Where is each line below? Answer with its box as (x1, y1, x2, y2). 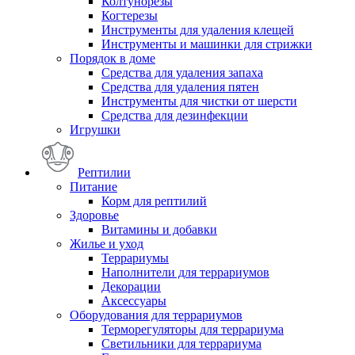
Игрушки (70, 123, 120, 137)
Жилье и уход (70, 237, 143, 251)
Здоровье (70, 208, 119, 223)
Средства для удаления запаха (101, 66, 263, 80)
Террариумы (101, 251, 169, 265)
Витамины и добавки (101, 223, 217, 237)
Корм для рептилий (101, 194, 207, 208)
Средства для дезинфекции (101, 109, 248, 123)
